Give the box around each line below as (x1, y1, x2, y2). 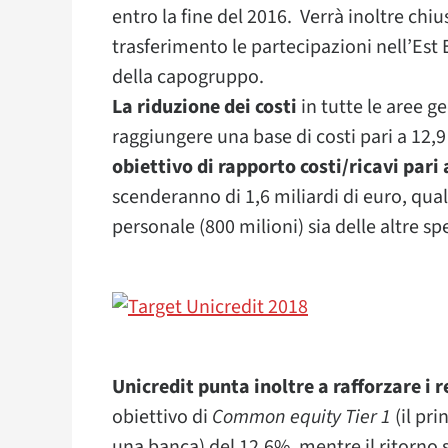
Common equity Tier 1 (212, 403, 391, 431)
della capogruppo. (112, 63, 264, 91)
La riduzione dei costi (112, 93, 297, 121)
